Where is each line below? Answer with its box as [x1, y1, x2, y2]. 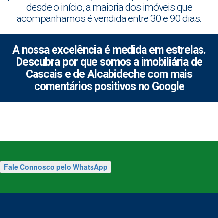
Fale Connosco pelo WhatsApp [4, 162, 108, 172]
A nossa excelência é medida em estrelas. [12, 43, 206, 56]
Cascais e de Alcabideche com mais [26, 68, 192, 81]
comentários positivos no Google [34, 80, 184, 93]
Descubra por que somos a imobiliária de [16, 55, 202, 69]
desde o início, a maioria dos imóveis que [26, 1, 192, 13]
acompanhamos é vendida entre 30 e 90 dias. [17, 13, 201, 24]
